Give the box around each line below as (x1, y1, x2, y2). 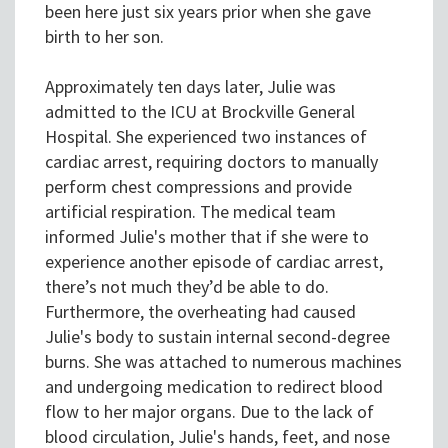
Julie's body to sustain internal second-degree (45, 325, 390, 349)
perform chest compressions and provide (45, 175, 352, 199)
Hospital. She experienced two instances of (45, 125, 367, 149)
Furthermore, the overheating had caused (45, 300, 356, 324)
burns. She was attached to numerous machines (45, 350, 402, 374)
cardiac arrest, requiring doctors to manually (45, 150, 378, 174)
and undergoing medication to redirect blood (45, 375, 383, 399)
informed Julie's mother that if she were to (45, 225, 369, 249)
